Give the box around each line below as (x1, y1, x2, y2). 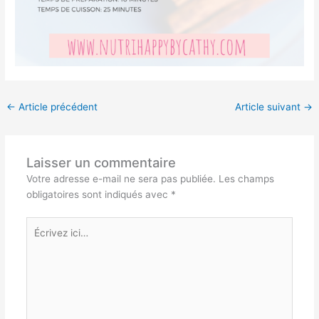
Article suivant (234, 100, 303, 113)
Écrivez (25, 218, 59, 230)
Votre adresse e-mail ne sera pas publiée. (26, 173, 216, 185)
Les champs (218, 173, 274, 185)
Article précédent (16, 100, 98, 113)
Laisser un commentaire (26, 155, 176, 171)
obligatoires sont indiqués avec (26, 189, 171, 201)
